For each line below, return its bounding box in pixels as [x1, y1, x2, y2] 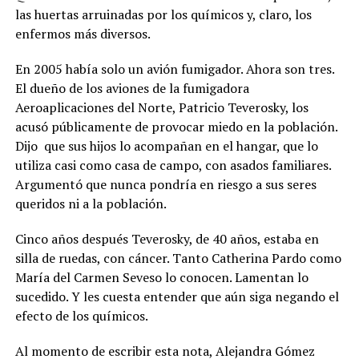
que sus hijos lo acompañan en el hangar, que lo [43, 137, 318, 155]
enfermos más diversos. [14, 25, 151, 42]
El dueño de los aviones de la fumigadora [14, 79, 249, 97]
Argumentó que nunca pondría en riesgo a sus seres [14, 175, 317, 193]
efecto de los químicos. [14, 307, 148, 325]
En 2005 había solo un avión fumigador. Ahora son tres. [14, 60, 334, 78]
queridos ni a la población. [14, 195, 167, 212]
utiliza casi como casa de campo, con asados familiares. [14, 156, 331, 174]
